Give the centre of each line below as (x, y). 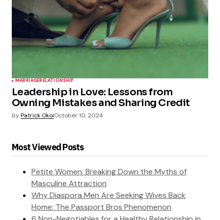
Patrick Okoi (37, 115)
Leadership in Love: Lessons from (92, 92)
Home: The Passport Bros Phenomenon (101, 207)
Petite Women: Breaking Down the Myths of (109, 171)
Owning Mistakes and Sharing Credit (101, 103)
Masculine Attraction (69, 183)
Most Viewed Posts (48, 147)
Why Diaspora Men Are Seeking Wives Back (109, 195)
